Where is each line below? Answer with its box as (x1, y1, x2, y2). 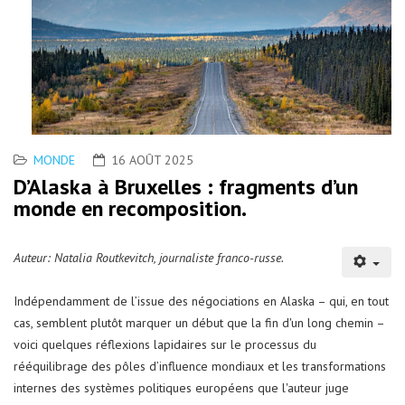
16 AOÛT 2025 (111, 152, 193, 169)
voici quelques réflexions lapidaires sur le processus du (14, 336, 316, 353)
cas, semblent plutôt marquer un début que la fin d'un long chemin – (14, 315, 384, 332)
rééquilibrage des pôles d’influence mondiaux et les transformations (14, 358, 386, 375)
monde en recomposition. (14, 194, 247, 223)
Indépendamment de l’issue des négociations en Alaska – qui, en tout (14, 293, 389, 310)
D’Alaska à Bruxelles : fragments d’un (14, 173, 358, 202)
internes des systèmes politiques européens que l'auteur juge (14, 380, 349, 397)
